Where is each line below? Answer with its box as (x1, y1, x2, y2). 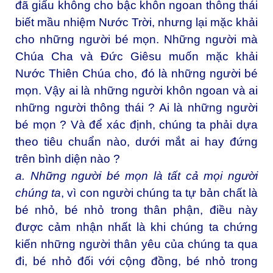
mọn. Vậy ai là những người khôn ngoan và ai (15, 84, 258, 97)
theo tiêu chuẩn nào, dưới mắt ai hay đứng (15, 135, 258, 149)
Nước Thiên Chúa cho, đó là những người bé (15, 67, 258, 80)
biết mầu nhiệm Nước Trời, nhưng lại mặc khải (15, 16, 258, 29)
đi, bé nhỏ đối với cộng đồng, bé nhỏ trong (15, 255, 258, 268)
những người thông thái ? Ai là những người (15, 101, 258, 115)
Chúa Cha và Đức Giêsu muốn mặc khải (15, 50, 258, 63)
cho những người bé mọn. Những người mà (15, 33, 258, 46)
